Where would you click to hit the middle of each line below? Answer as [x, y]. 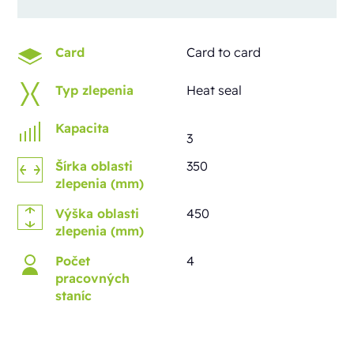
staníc [74, 295]
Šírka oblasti [94, 166]
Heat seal [214, 90]
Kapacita [83, 128]
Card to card [224, 52]
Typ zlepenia [95, 90]
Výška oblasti [98, 213]
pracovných [93, 278]
